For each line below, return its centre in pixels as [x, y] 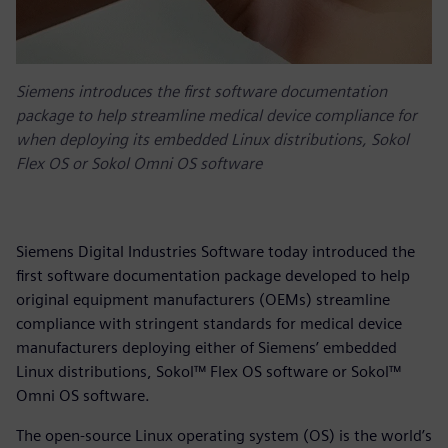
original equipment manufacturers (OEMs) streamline [203, 299]
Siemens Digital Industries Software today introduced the [215, 251]
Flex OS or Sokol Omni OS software [139, 163]
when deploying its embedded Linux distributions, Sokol [212, 139]
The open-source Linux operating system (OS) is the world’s [224, 435]
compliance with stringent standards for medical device [209, 323]
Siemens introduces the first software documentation [201, 91]
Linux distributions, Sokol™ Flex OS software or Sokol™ [208, 371]
